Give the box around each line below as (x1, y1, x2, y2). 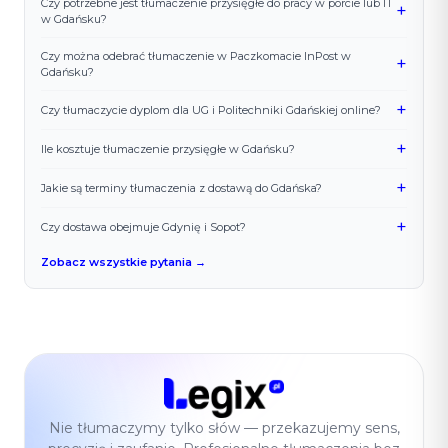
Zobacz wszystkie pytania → (41, 255, 206, 270)
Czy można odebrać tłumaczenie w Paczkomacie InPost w (41, 49, 351, 64)
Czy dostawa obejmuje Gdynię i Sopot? (41, 220, 246, 235)
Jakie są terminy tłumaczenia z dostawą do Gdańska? (41, 181, 322, 196)
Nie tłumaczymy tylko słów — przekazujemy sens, (48, 419, 400, 438)
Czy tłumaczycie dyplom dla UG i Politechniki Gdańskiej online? (41, 103, 381, 118)
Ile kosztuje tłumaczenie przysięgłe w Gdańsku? (41, 142, 295, 157)
